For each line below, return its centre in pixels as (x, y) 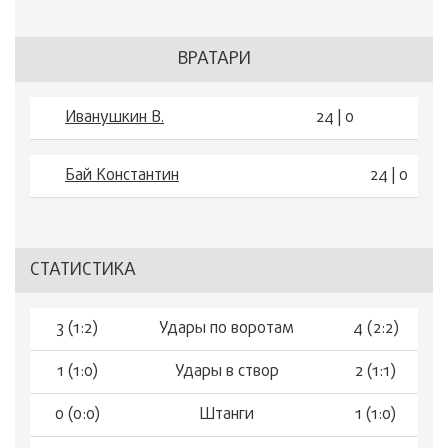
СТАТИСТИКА (83, 270)
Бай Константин (122, 176)
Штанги (226, 415)
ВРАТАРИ (214, 59)
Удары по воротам (226, 329)
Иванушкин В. (114, 118)
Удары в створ (226, 372)
